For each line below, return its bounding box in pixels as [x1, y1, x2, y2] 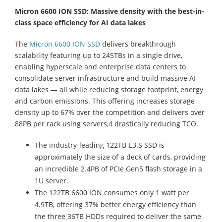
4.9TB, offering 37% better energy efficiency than [35, 199, 196, 209]
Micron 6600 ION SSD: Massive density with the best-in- [15, 6, 204, 16]
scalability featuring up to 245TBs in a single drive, [15, 50, 182, 60]
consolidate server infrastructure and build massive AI [15, 73, 196, 83]
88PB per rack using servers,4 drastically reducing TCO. [15, 118, 198, 128]
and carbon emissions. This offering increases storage [15, 96, 195, 106]
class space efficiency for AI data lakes [15, 17, 146, 27]
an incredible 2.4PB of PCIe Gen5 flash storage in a [35, 164, 202, 173]
